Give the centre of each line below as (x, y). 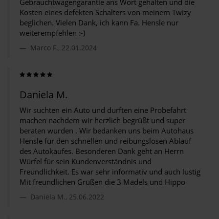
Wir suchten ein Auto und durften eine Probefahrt (103, 110)
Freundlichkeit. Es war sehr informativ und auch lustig (110, 172)
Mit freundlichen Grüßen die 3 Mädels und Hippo (102, 182)
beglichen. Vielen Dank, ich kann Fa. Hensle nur (99, 22)
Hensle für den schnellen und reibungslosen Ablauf (105, 141)
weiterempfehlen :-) (52, 33)
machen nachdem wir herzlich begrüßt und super (102, 120)
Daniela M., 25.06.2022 (66, 197)
